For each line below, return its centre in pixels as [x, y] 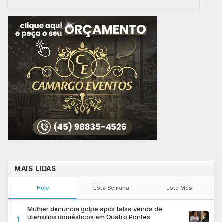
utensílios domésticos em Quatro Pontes [89, 216]
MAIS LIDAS [35, 168]
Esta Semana [111, 188]
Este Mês [179, 188]
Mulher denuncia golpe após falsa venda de [95, 208]
